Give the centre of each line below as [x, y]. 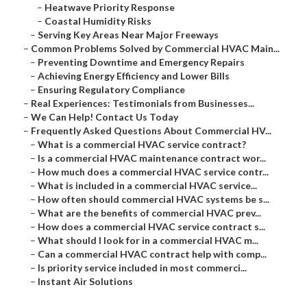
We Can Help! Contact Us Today [105, 117]
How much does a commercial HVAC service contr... [153, 172]
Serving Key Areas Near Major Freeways [128, 35]
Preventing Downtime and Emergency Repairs [141, 62]
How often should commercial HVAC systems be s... [153, 199]
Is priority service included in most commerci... [142, 268]
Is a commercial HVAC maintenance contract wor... [152, 158]
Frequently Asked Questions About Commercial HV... [151, 131]
